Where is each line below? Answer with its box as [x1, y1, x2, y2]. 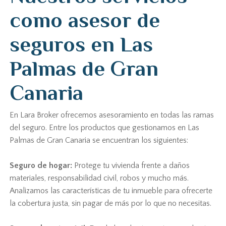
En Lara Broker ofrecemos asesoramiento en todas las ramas [10, 110, 214, 120]
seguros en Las [10, 32, 153, 56]
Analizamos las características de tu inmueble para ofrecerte [10, 186, 213, 195]
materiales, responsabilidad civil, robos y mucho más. [10, 174, 189, 183]
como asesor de [10, 8, 160, 32]
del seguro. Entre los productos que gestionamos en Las [10, 123, 200, 132]
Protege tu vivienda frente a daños [72, 161, 190, 170]
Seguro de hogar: [10, 161, 73, 170]
